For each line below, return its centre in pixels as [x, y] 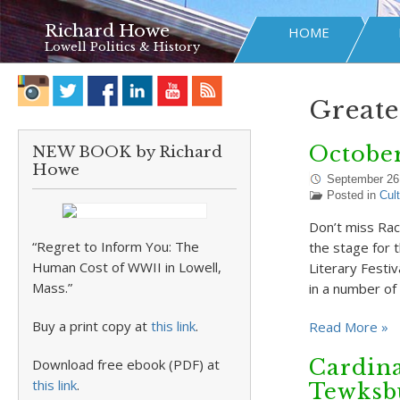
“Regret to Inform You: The [116, 246]
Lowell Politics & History [122, 47]
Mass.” [52, 287]
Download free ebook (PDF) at [126, 364]
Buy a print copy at [92, 326]
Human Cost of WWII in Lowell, [127, 267]
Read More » [348, 327]
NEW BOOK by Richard [127, 152]
